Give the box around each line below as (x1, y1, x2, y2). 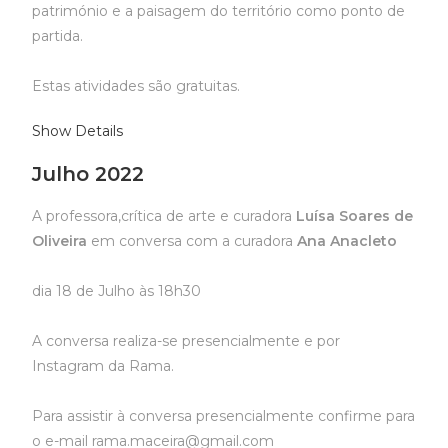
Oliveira (32, 232, 88, 250)
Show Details (32, 122, 124, 140)
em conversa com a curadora (87, 232, 298, 250)
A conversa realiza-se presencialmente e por (32, 332, 341, 350)
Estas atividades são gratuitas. (32, 77, 241, 95)
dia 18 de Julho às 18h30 (32, 282, 202, 300)
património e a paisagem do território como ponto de (32, 2, 406, 20)
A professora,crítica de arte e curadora (32, 207, 297, 225)
